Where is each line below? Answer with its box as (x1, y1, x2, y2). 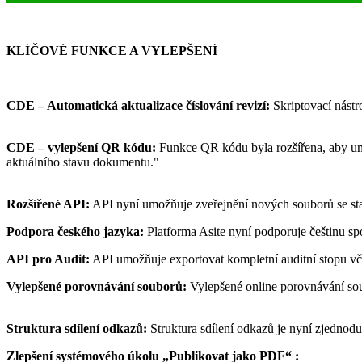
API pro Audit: (6, 251, 90, 266)
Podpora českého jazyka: (6, 224, 147, 238)
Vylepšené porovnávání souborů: (6, 279, 187, 293)
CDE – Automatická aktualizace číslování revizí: (6, 98, 270, 112)
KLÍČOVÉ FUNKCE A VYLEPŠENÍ (6, 43, 217, 57)
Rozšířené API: (6, 196, 90, 211)
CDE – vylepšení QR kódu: (6, 140, 159, 154)
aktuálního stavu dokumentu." (6, 154, 159, 169)
